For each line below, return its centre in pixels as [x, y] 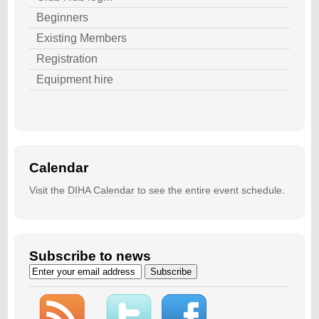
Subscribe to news [90, 256]
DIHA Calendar [101, 190]
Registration [67, 58]
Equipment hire [74, 79]
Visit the [48, 190]
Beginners [62, 17]
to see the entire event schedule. [209, 190]
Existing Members [81, 38]
